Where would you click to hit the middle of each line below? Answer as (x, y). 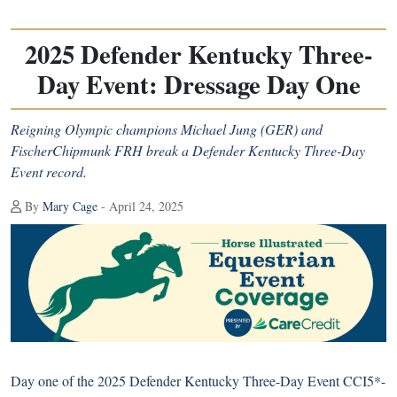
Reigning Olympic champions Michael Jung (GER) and (167, 129)
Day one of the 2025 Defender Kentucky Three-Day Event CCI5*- (198, 380)
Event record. (49, 171)
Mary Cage (70, 206)
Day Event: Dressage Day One (198, 84)
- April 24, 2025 (140, 206)
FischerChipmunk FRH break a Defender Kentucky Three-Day (188, 150)
